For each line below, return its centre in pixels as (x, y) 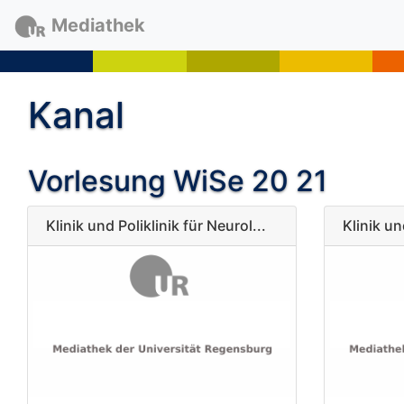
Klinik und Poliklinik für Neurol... (156, 225)
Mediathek (98, 25)
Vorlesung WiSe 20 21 (178, 181)
